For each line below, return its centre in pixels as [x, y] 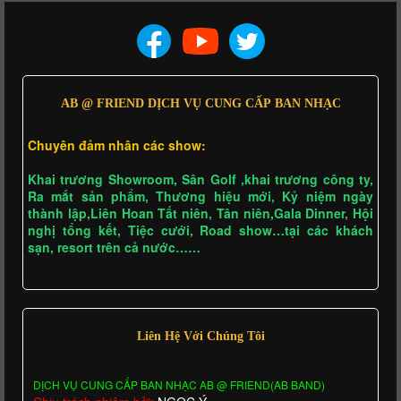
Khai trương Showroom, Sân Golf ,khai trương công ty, [200, 179]
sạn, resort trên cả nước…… [114, 247]
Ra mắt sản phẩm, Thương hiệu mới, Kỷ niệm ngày [200, 196]
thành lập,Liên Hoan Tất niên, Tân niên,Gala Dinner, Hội [200, 213]
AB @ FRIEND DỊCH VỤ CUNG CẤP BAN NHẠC [200, 102]
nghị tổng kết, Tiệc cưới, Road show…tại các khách [200, 230]
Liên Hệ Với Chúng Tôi [200, 335]
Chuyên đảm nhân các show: [117, 145]
